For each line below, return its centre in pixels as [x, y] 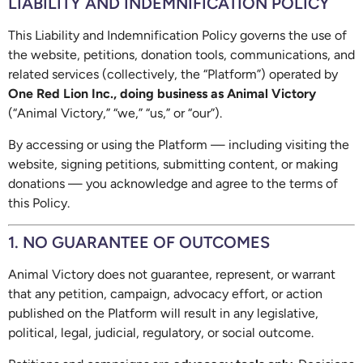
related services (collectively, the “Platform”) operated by [173, 75]
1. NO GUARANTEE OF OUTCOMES [139, 243]
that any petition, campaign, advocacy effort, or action [165, 294]
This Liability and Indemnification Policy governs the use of [177, 36]
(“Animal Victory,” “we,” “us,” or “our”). [115, 113]
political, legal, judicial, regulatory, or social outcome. [161, 333]
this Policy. [39, 203]
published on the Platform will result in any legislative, [163, 314]
